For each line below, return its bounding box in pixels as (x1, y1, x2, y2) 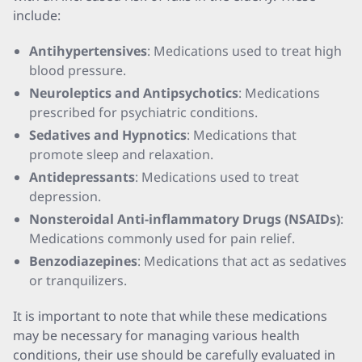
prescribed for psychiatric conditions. (29, 103, 258, 121)
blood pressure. (29, 61, 126, 79)
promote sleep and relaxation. (29, 145, 213, 163)
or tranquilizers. (29, 271, 127, 289)
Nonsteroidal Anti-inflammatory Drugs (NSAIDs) (29, 210, 340, 228)
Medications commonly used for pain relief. (29, 229, 295, 247)
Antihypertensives (29, 42, 147, 60)
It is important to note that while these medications (13, 307, 327, 325)
